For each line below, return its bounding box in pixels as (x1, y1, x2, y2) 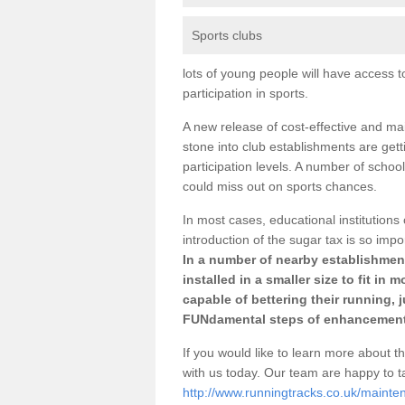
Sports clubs (192, 27, 262, 42)
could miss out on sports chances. (183, 178, 377, 193)
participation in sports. (183, 85, 308, 100)
